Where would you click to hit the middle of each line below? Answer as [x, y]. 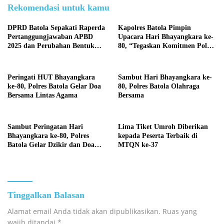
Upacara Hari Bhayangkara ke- [166, 37]
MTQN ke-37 [138, 145]
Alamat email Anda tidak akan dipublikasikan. [84, 211]
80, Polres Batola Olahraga [159, 86]
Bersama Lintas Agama [42, 95]
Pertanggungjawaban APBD [50, 37]
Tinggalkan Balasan [46, 195]
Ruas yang [180, 211]
